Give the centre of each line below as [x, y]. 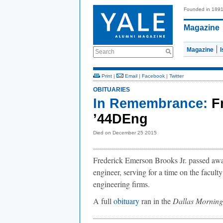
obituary [127, 201]
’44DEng [120, 119]
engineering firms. [121, 184]
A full [103, 201]
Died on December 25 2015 [125, 133]
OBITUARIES [111, 90]
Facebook [153, 76]
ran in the [157, 201]
